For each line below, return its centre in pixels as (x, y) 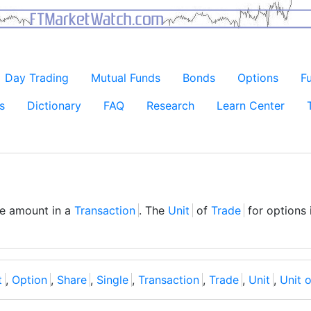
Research (170, 106)
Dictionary (54, 106)
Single (112, 280)
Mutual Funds (125, 78)
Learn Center (251, 106)
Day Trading (36, 78)
